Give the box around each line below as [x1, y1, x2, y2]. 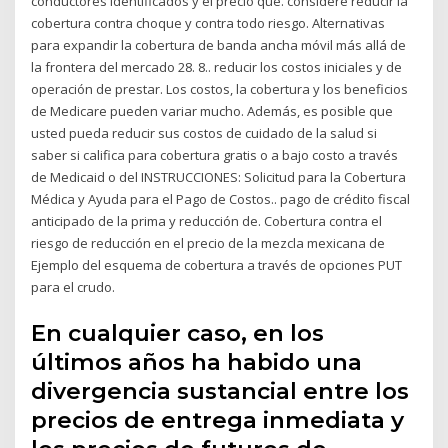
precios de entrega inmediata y [31, 405, 405, 434]
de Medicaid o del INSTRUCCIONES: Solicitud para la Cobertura [31, 168, 407, 187]
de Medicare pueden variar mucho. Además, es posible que [31, 102, 394, 121]
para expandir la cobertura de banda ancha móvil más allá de [31, 36, 407, 55]
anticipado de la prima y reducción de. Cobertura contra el [31, 212, 383, 231]
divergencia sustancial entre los [31, 376, 410, 405]
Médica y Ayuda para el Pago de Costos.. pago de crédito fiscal [31, 190, 411, 209]
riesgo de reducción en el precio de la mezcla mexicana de [31, 234, 386, 253]
